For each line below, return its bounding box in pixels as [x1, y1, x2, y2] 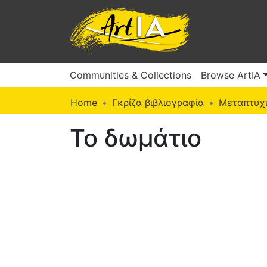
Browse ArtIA [201, 69, 260, 81]
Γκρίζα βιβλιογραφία [112, 96, 204, 108]
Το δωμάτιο [70, 123, 201, 153]
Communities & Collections [70, 69, 191, 81]
